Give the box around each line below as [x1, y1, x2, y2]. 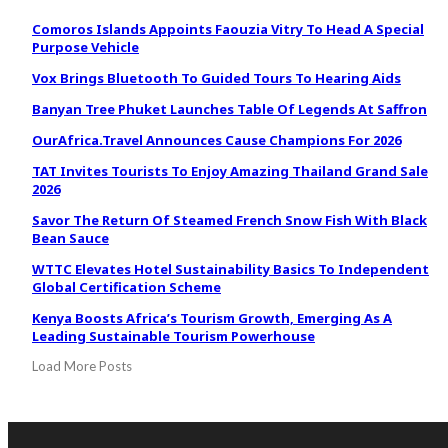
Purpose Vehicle [32, 38, 139, 57]
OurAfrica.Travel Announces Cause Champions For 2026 [32, 131, 401, 150]
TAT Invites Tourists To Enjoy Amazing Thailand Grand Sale [32, 162, 428, 181]
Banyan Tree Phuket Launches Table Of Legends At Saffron [32, 100, 427, 119]
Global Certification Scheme [32, 278, 221, 297]
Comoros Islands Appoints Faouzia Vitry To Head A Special [32, 20, 424, 39]
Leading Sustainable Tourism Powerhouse [32, 327, 315, 346]
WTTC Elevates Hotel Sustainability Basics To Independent [32, 260, 429, 279]
